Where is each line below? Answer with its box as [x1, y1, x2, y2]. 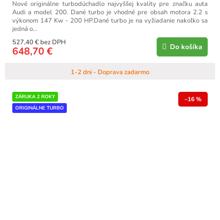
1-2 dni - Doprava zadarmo [71, 67, 149, 77]
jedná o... [12, 24, 37, 33]
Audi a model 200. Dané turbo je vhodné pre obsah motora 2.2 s [12, 7, 208, 17]
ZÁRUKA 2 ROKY [15, 93, 55, 100]
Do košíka [170, 42, 202, 52]
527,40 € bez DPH [12, 37, 66, 47]
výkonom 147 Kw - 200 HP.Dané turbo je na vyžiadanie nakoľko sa [12, 16, 208, 25]
